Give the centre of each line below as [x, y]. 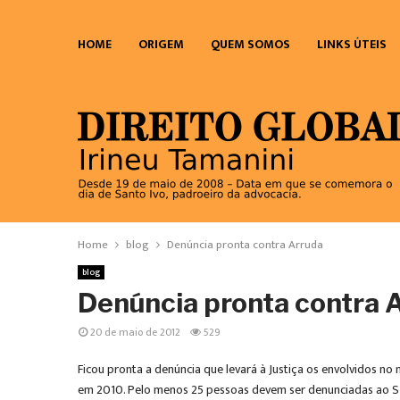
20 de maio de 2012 [135, 332]
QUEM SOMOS [250, 44]
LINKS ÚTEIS [352, 44]
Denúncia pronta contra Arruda [245, 245]
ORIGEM [161, 44]
